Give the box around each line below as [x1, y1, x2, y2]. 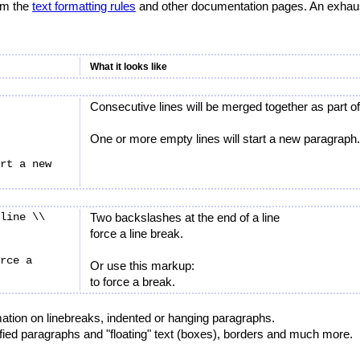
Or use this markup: [90, 259, 194, 272]
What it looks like [90, 61, 167, 72]
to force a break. [90, 275, 175, 288]
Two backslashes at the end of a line [90, 211, 280, 224]
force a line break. [90, 227, 183, 240]
